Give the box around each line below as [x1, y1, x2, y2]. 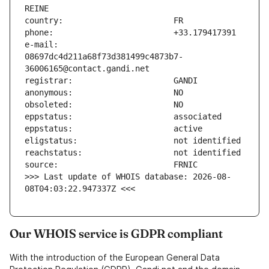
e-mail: [25, 40, 58, 50]
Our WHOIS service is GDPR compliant [10, 226, 223, 241]
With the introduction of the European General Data [10, 252, 220, 263]
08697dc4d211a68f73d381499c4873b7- [25, 52, 183, 62]
